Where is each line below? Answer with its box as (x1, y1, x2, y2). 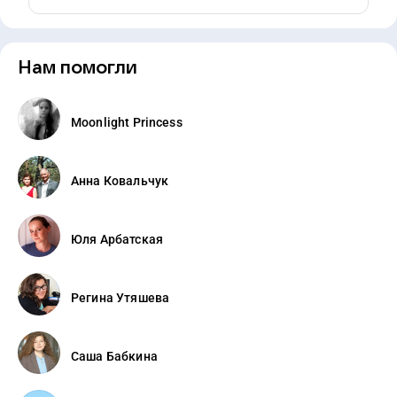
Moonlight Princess (71, 114, 183, 129)
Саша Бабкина (71, 348, 158, 363)
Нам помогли (18, 57, 137, 78)
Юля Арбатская (71, 231, 163, 246)
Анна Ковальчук (71, 173, 169, 188)
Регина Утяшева (71, 290, 170, 305)
